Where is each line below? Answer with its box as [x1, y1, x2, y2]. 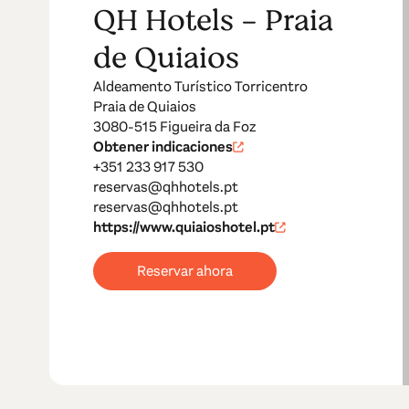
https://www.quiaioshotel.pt [92, 217, 275, 237]
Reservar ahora [136, 261, 233, 281]
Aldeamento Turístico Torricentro [92, 77, 308, 97]
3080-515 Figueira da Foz [92, 117, 257, 137]
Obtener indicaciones [92, 137, 233, 157]
